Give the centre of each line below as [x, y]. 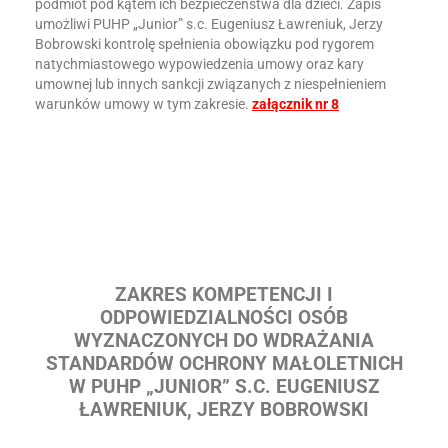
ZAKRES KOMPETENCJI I [224, 295]
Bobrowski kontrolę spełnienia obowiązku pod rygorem [204, 44]
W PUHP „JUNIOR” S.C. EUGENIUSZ [224, 387]
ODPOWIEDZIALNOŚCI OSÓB [224, 318]
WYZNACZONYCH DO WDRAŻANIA [224, 341]
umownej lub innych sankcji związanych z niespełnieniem [210, 84]
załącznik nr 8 [295, 104]
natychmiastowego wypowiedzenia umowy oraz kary [199, 64]
